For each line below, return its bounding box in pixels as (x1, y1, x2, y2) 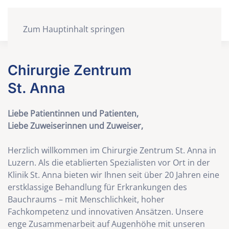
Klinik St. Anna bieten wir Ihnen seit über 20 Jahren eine (8, 169, 219, 180)
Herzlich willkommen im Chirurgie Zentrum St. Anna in (8, 145, 216, 156)
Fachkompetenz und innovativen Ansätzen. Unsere (8, 206, 203, 217)
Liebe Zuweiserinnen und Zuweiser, (8, 120, 143, 131)
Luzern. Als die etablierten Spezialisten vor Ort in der (8, 157, 210, 168)
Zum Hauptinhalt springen (23, 24, 125, 35)
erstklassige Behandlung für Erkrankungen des (8, 181, 187, 193)
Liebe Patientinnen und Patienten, (8, 108, 139, 119)
